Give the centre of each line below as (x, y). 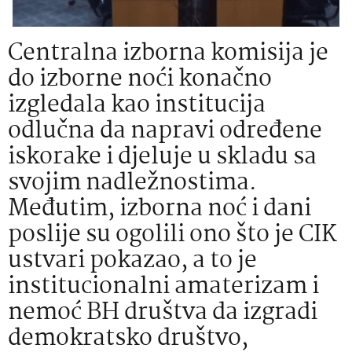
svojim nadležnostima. (132, 183)
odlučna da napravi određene (165, 131)
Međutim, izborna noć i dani (159, 209)
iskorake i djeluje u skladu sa (162, 157)
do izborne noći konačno (140, 79)
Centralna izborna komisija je (168, 53)
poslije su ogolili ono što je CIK (172, 235)
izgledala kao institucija (137, 105)
